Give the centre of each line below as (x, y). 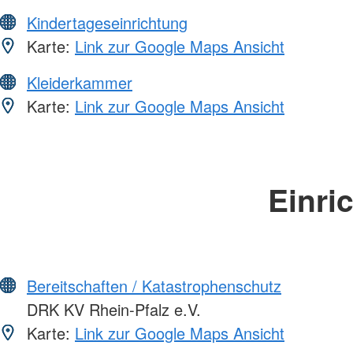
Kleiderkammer (80, 82)
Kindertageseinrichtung (107, 22)
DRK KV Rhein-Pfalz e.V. (111, 309)
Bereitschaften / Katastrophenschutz (154, 285)
